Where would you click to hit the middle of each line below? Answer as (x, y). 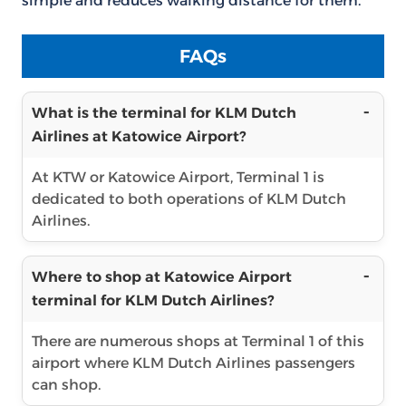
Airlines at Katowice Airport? (139, 136)
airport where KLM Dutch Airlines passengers (193, 363)
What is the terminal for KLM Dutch (164, 113)
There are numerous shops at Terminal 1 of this (198, 341)
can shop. (66, 385)
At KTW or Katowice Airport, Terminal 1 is (178, 177)
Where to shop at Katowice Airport (162, 277)
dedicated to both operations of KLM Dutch (189, 199)
